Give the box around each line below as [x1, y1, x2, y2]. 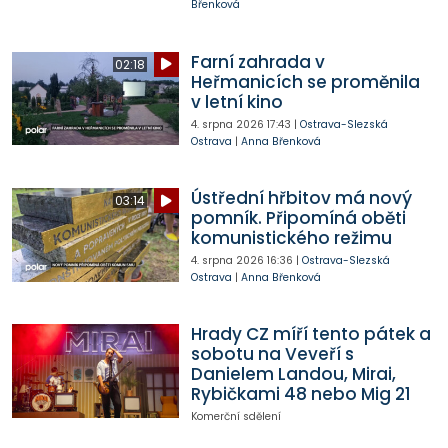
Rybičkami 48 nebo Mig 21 [190, 382, 411, 407]
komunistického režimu [190, 226, 392, 251]
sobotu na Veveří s [190, 342, 354, 367]
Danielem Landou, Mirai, [190, 362, 396, 387]
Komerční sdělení [190, 409, 281, 425]
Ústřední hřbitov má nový [190, 186, 412, 211]
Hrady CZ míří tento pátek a [190, 322, 431, 347]
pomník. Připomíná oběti [190, 206, 406, 231]
